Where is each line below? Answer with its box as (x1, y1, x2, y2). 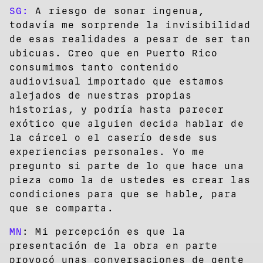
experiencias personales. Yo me (9, 146, 205, 157)
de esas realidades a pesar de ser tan (9, 33, 251, 45)
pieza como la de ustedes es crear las (9, 174, 251, 186)
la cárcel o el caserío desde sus (9, 131, 218, 143)
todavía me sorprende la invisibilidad (9, 19, 251, 31)
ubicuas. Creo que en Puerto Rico (9, 47, 218, 59)
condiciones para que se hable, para (9, 188, 238, 200)
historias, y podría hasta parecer (9, 103, 225, 115)
